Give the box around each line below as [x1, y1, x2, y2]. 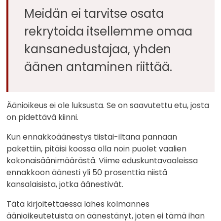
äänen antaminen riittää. [24, 59, 173, 75]
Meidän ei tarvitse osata [24, 5, 164, 22]
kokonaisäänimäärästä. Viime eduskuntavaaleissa [6, 155, 198, 167]
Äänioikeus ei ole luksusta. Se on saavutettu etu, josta [6, 100, 210, 111]
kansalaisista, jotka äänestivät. [6, 179, 124, 190]
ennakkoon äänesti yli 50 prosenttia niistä [6, 167, 168, 179]
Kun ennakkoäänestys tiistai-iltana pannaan [6, 131, 178, 143]
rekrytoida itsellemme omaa [24, 23, 193, 40]
